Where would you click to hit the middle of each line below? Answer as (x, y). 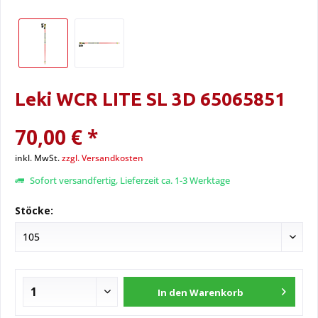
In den (173, 292)
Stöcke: (34, 210)
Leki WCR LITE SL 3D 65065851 (150, 99)
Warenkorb (217, 292)
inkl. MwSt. (38, 158)
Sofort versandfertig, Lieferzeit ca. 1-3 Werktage (129, 180)
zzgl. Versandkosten (103, 158)
